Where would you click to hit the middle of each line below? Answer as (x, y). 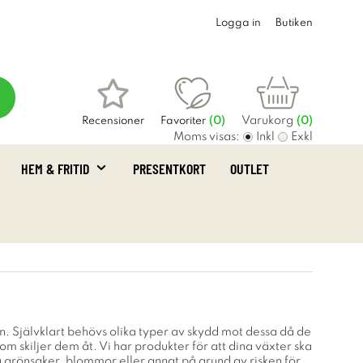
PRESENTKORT (169, 169)
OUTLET (250, 169)
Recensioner (113, 121)
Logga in (238, 23)
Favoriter (183, 121)
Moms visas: (207, 137)
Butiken (294, 23)
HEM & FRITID (56, 169)
